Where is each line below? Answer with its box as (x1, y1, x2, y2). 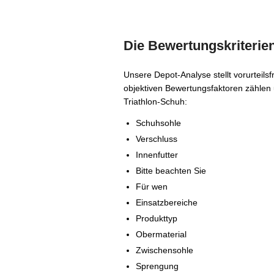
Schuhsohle (136, 118, 181, 128)
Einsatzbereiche (136, 198, 198, 207)
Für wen (136, 182, 168, 191)
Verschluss (136, 134, 177, 144)
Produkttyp (136, 213, 177, 223)
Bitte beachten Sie (136, 166, 206, 176)
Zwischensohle (136, 245, 193, 255)
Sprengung (136, 261, 179, 271)
